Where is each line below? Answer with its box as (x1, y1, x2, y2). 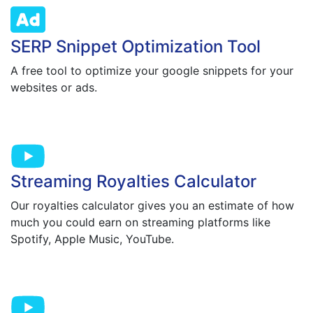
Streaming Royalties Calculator (10, 170, 256, 191)
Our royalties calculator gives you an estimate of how (10, 198, 294, 212)
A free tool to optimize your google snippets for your (10, 64, 293, 78)
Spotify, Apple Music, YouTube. (10, 231, 174, 246)
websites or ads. (10, 80, 97, 95)
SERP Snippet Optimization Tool (10, 36, 261, 57)
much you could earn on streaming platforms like (10, 214, 270, 229)
